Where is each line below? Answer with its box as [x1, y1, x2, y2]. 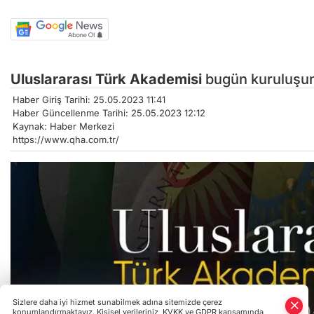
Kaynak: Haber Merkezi [13, 120, 114, 132]
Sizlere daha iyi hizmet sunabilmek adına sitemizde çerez [13, 297, 222, 307]
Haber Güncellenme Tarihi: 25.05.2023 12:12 [13, 107, 205, 118]
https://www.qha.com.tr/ [13, 133, 119, 145]
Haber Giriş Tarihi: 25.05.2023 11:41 [13, 93, 165, 105]
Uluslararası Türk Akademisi [11, 70, 202, 88]
